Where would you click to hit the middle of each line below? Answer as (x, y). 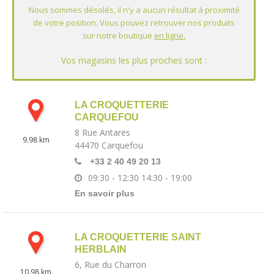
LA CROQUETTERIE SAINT (138, 237)
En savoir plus (105, 193)
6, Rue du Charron (110, 265)
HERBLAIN (101, 249)
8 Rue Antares (102, 132)
